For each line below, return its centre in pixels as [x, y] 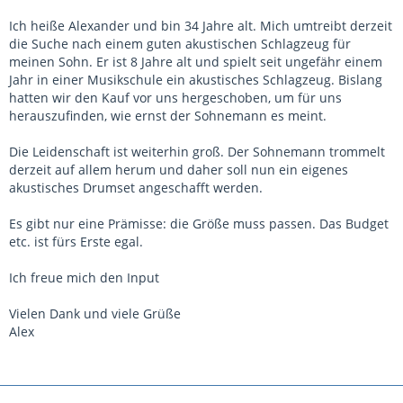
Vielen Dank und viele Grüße [95, 313]
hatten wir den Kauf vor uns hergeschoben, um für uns [175, 98]
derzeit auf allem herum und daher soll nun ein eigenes [179, 170]
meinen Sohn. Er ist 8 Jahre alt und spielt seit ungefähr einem [196, 62]
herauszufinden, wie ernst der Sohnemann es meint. [168, 116]
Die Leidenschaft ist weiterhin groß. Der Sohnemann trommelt [197, 152]
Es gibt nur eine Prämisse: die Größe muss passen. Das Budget [199, 224]
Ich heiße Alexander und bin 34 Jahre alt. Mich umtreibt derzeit [201, 26]
